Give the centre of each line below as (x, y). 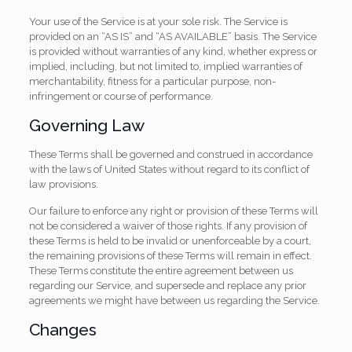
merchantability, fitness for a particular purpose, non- (152, 81)
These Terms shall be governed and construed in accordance (170, 154)
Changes (62, 330)
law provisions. (63, 184)
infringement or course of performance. (121, 96)
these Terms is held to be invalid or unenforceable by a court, (170, 241)
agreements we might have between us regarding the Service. (174, 301)
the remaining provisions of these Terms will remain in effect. (170, 256)
